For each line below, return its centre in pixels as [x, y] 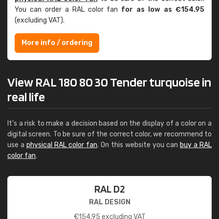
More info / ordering [57, 43]
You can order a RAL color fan [68, 10]
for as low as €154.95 [163, 10]
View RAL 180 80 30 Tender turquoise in [109, 82]
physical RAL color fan [62, 145]
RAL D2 [109, 189]
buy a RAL [196, 145]
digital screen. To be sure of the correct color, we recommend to [109, 134]
